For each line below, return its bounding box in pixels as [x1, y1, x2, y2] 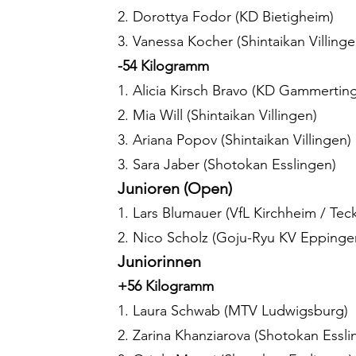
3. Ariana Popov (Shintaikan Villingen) [118, 131, 351, 149]
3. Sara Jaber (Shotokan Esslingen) [118, 156, 336, 174]
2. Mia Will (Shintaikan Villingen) [118, 106, 317, 125]
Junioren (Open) [118, 179, 232, 199]
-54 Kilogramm [118, 57, 209, 75]
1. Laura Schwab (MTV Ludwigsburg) [118, 302, 348, 320]
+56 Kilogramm [118, 277, 214, 296]
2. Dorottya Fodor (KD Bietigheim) [118, 8, 334, 26]
